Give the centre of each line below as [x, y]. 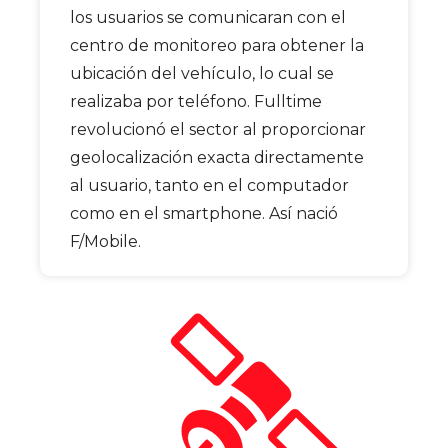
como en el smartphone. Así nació [204, 213]
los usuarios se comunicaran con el [208, 17]
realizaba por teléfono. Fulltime [196, 101]
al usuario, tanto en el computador [209, 185]
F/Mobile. [105, 241]
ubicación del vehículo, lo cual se [202, 73]
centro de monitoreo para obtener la [217, 45]
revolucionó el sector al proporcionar [218, 129]
